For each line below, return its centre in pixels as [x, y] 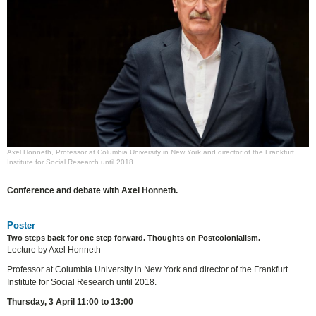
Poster [22, 225]
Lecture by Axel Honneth [54, 249]
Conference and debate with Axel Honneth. [93, 191]
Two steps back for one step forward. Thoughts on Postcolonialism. [134, 237]
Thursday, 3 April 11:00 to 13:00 [71, 302]
